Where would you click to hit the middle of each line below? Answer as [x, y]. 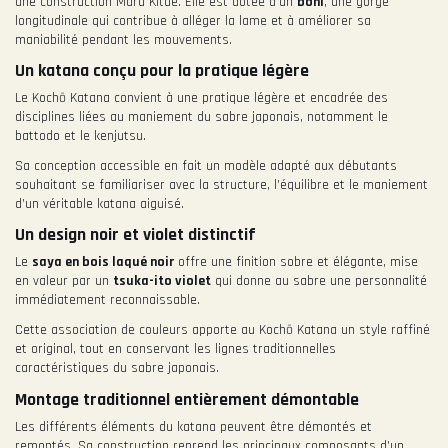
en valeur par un [64, 281]
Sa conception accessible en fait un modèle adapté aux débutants [206, 165]
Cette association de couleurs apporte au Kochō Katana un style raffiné [222, 330]
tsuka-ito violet [162, 281]
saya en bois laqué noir [103, 262]
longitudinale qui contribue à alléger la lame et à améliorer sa [193, 20]
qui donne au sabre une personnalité [319, 281]
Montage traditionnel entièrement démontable [187, 399]
